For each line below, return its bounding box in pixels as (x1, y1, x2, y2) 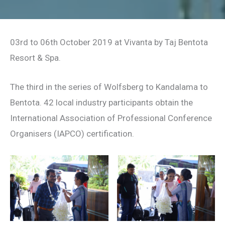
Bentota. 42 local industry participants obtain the (10, 97, 193, 108)
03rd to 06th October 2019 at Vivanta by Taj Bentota (10, 37, 208, 47)
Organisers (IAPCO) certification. (10, 129, 134, 139)
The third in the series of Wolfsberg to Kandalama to (10, 82, 208, 92)
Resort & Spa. (10, 53, 61, 63)
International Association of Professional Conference (10, 113, 212, 124)
